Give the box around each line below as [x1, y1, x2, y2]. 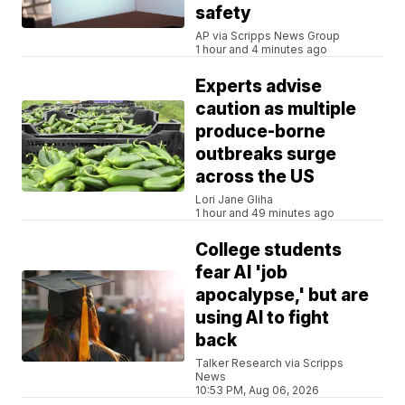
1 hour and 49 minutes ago [195, 206, 335, 221]
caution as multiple [195, 99, 357, 120]
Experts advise [195, 76, 323, 98]
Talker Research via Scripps [195, 356, 344, 371]
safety [195, 3, 252, 24]
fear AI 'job [195, 262, 288, 284]
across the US [195, 166, 316, 188]
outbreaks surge [195, 144, 337, 165]
